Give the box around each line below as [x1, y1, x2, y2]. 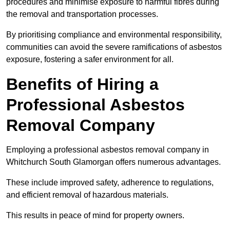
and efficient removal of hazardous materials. [6, 190, 168, 199]
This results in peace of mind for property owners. [6, 210, 184, 220]
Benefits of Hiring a [6, 74, 159, 93]
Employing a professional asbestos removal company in [6, 145, 209, 154]
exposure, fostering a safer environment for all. [6, 54, 174, 64]
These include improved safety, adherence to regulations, [6, 178, 214, 187]
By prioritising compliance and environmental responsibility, [6, 30, 222, 39]
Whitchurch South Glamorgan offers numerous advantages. [6, 157, 221, 166]
